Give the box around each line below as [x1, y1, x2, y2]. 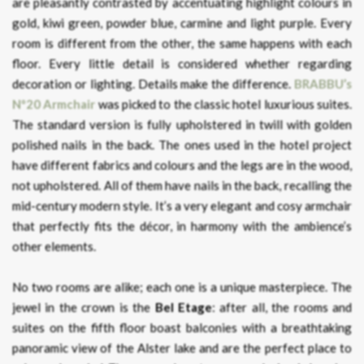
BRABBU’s [294, 76, 352, 92]
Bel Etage [154, 300, 212, 315]
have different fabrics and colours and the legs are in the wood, [12, 158, 352, 173]
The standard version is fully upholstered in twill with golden [12, 117, 352, 132]
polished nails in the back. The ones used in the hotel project [12, 137, 352, 153]
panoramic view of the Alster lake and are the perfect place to [12, 340, 352, 356]
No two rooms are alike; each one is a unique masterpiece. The [12, 279, 352, 295]
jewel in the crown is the [12, 300, 155, 315]
